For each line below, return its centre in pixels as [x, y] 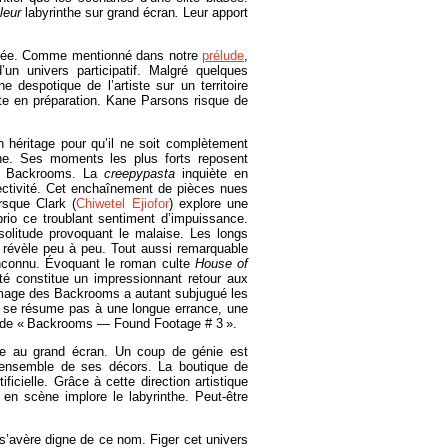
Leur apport [215, 12]
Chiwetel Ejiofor [122, 203]
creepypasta [142, 173]
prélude [223, 55]
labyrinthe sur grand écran [100, 12]
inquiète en [215, 173]
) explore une [208, 203]
